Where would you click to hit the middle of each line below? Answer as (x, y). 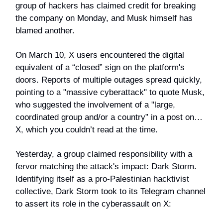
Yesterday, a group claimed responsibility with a (104, 154)
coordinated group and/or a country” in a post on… (109, 117)
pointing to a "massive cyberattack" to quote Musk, (110, 93)
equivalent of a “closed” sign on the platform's (100, 68)
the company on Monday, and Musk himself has (104, 18)
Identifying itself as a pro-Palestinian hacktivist (102, 179)
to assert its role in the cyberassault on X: (93, 204)
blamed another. (45, 31)
